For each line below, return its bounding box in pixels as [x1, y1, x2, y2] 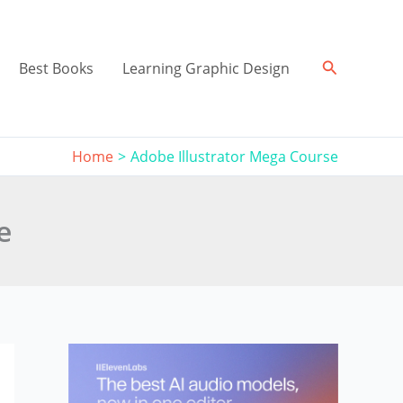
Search [320, 56, 372, 77]
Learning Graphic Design [121, 58, 290, 78]
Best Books [18, 58, 94, 78]
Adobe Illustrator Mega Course [130, 147, 338, 166]
